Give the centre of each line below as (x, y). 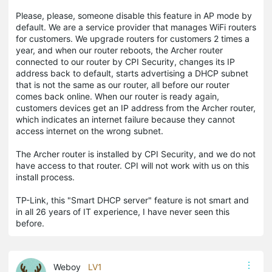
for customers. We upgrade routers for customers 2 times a (133, 38)
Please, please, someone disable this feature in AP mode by (134, 15)
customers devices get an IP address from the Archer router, (136, 107)
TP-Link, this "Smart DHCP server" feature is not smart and (132, 200)
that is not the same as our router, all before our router (123, 84)
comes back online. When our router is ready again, (117, 96)
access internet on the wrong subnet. (91, 131)
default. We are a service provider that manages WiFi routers (136, 27)
